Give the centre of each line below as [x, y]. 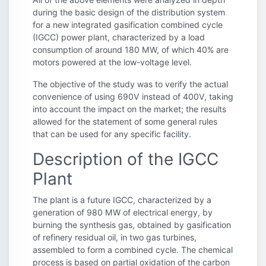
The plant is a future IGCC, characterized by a [122, 200]
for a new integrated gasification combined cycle [128, 25]
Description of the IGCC [126, 159]
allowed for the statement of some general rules [125, 122]
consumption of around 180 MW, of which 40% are [131, 50]
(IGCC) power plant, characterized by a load [119, 37]
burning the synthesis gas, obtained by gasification [132, 225]
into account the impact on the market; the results [129, 109]
